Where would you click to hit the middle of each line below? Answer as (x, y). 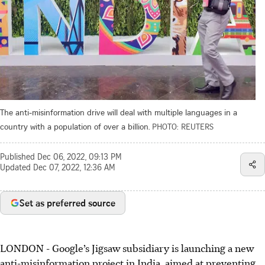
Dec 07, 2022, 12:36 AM (74, 168)
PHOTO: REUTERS (183, 126)
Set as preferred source (67, 203)
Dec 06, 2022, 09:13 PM (80, 158)
